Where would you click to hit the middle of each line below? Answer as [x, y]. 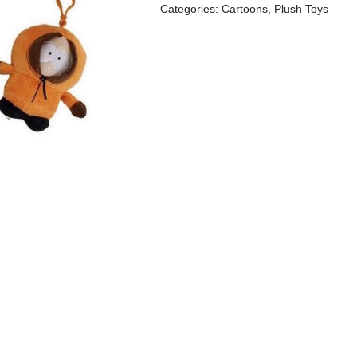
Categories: [191, 9]
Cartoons [245, 9]
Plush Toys [302, 9]
